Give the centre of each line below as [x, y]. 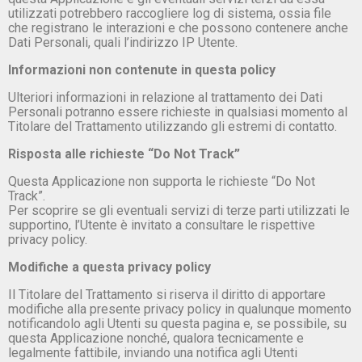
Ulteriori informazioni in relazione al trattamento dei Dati [165, 97]
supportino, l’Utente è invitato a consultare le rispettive [162, 225]
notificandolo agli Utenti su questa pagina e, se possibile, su [177, 323]
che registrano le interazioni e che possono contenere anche [178, 27]
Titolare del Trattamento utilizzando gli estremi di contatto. [173, 126]
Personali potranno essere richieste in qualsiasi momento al [178, 112]
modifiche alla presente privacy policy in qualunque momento [180, 309]
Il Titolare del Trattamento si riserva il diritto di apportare [167, 294]
